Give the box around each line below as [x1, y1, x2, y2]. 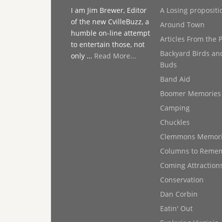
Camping [160, 103, 190, 112]
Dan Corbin [160, 189, 198, 199]
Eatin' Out [160, 204, 193, 213]
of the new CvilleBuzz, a [71, 17, 149, 26]
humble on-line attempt [71, 28, 150, 38]
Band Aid [160, 74, 190, 84]
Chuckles [160, 117, 190, 127]
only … [71, 51, 94, 60]
